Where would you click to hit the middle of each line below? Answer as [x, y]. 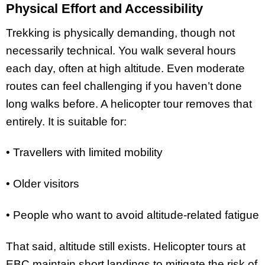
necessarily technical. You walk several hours [121, 50]
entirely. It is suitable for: [66, 121]
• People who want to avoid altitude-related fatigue [132, 215]
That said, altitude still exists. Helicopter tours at [126, 246]
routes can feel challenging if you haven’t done [124, 86]
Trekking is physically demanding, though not [120, 33]
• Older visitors [43, 184]
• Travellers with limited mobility [84, 153]
